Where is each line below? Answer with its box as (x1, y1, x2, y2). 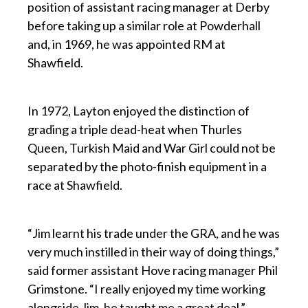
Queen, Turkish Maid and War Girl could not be (27, 140, 276, 156)
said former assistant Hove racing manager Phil (27, 263, 278, 278)
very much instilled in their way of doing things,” (27, 244, 279, 260)
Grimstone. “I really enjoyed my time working (27, 281, 265, 297)
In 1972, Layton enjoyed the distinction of (27, 103, 250, 119)
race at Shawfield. (27, 177, 122, 193)
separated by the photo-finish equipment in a (27, 159, 267, 175)
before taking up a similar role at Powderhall (27, 18, 261, 34)
